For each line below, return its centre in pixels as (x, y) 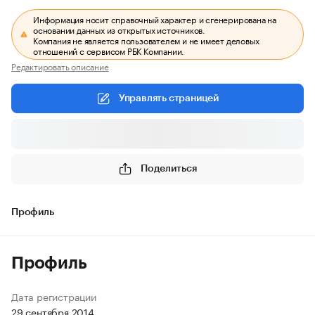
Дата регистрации (54, 296)
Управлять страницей (169, 98)
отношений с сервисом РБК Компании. (109, 50)
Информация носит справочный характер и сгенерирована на (155, 19)
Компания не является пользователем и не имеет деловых (146, 40)
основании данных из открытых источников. (120, 29)
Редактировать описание (60, 66)
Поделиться (169, 168)
